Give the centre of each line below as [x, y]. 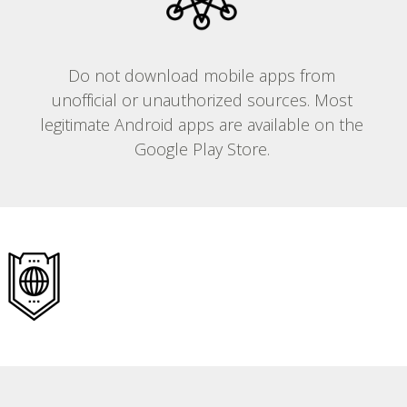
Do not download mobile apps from [202, 75]
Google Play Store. [202, 149]
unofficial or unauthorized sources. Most [202, 100]
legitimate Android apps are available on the [202, 124]
